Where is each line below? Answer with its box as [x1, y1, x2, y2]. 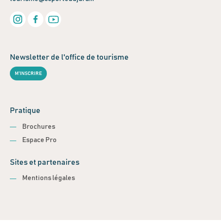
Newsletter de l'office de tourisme [10, 53, 129, 62]
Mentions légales [22, 175, 75, 182]
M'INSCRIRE [14, 71, 42, 76]
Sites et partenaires [10, 158, 79, 167]
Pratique [10, 107, 40, 115]
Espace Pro [22, 137, 57, 144]
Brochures [22, 123, 55, 130]
